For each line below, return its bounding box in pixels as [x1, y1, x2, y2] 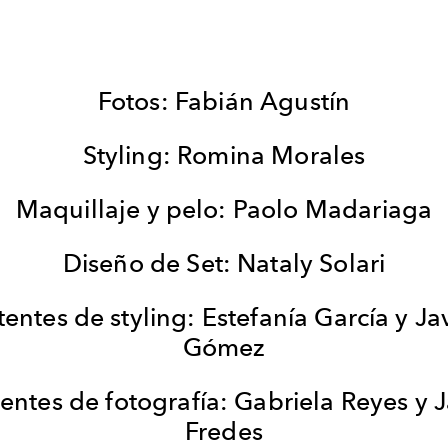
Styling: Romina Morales [82, 139, 366, 170]
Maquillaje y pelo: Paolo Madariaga [15, 193, 433, 224]
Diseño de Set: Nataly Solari [62, 247, 386, 278]
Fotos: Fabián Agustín [97, 85, 351, 116]
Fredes [185, 415, 263, 446]
